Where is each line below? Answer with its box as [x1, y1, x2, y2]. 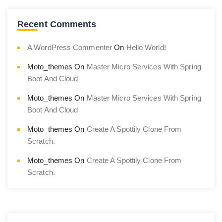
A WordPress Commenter [27, 43, 112, 52]
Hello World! [126, 43, 166, 52]
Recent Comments [17, 19, 97, 29]
